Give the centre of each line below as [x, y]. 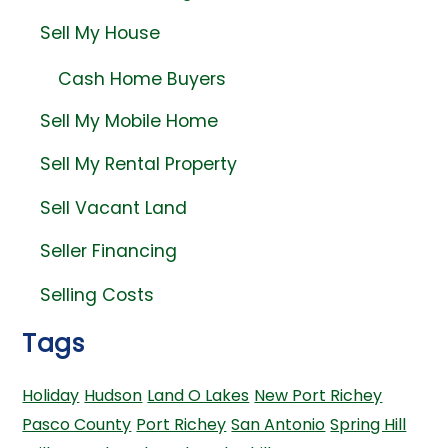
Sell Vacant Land [113, 207]
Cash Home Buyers [141, 78]
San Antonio [278, 424]
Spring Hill [368, 424]
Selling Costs [97, 294]
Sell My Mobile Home [129, 120]
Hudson [113, 395]
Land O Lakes [198, 395]
